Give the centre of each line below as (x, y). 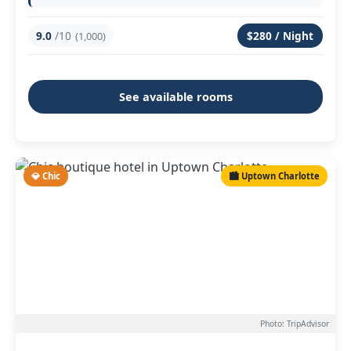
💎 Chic (46, 176)
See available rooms (175, 97)
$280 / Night (280, 36)
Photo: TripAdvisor (295, 324)
